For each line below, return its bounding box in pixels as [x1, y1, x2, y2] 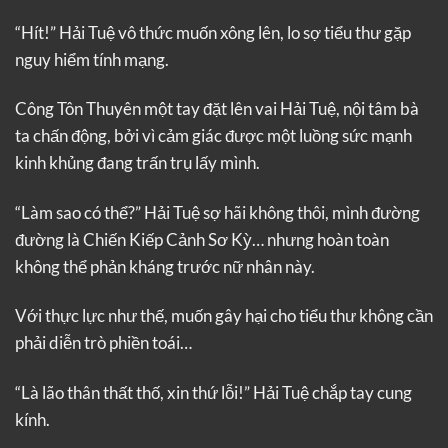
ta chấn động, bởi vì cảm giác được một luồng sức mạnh [15, 125, 412, 147]
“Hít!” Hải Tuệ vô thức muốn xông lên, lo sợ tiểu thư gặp [15, 21, 411, 43]
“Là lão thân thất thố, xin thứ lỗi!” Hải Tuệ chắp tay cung [15, 381, 412, 403]
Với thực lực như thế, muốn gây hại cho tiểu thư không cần [15, 305, 433, 327]
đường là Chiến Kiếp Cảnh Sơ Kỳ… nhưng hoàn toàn [15, 228, 389, 250]
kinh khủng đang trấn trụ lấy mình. [15, 152, 260, 174]
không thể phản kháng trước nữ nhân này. [15, 255, 315, 277]
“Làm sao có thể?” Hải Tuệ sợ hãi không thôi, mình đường [15, 201, 420, 223]
